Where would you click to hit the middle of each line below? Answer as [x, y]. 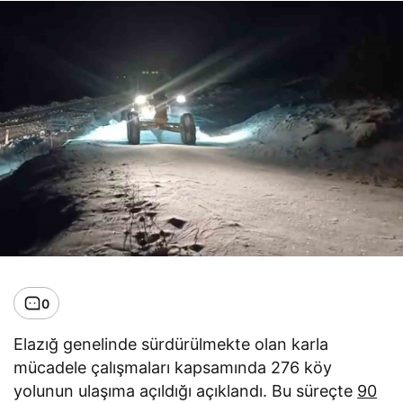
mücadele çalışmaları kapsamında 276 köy [173, 368]
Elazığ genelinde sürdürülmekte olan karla [171, 345]
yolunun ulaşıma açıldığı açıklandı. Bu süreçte [186, 391]
